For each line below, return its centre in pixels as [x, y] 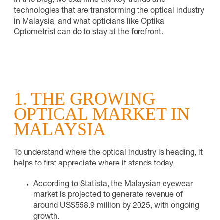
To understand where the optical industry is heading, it [108, 153]
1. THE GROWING [84, 98]
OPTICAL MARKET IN [102, 114]
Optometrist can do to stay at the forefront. [88, 33]
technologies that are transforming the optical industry [109, 11]
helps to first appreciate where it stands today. [94, 164]
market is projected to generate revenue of [108, 195]
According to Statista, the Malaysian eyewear [113, 184]
